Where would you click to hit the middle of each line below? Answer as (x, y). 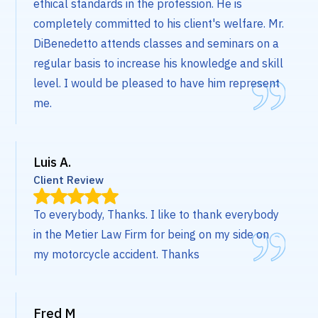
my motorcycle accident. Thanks (117, 254)
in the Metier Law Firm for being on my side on (152, 235)
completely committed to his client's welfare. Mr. (159, 24)
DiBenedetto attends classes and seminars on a (157, 44)
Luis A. (53, 162)
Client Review (69, 180)
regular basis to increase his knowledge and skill (159, 64)
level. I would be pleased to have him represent (157, 83)
